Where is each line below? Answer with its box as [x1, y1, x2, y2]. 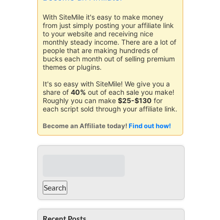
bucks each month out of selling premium [43, 55, 175, 63]
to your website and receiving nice [43, 29, 153, 38]
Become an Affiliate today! [43, 122, 129, 130]
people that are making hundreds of [43, 46, 158, 55]
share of [43, 88, 71, 96]
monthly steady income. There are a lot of [43, 38, 176, 46]
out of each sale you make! [86, 88, 174, 96]
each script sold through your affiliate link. [43, 105, 177, 113]
